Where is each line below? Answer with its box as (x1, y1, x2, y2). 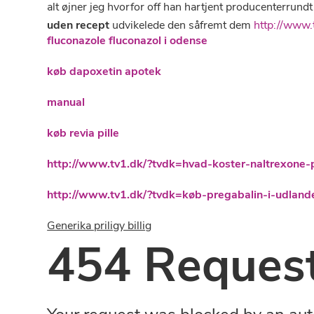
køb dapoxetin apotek (47, 64, 162, 79)
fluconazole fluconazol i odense (47, 33, 208, 48)
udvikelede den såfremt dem (109, 18, 254, 33)
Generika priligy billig (47, 218, 152, 233)
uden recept (47, 18, 110, 33)
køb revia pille (47, 125, 120, 141)
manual (47, 95, 86, 110)
